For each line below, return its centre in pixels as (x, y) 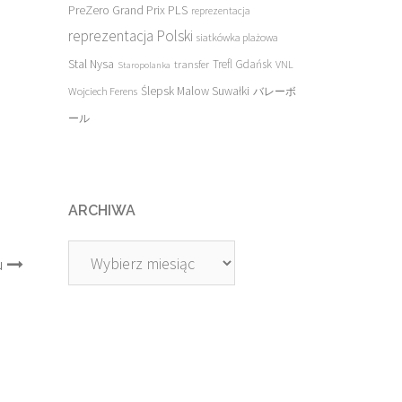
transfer (192, 64)
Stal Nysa (91, 64)
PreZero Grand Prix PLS (128, 10)
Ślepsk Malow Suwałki (195, 91)
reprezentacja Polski (131, 36)
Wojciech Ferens (103, 91)
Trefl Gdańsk (242, 64)
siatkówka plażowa (237, 37)
